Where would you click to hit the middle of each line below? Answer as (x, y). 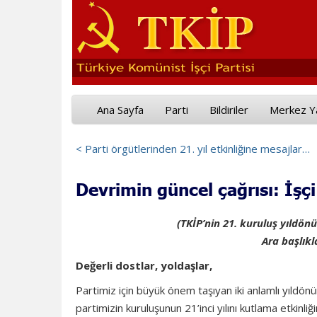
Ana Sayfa (120, 110)
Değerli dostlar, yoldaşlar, (144, 265)
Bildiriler (229, 110)
